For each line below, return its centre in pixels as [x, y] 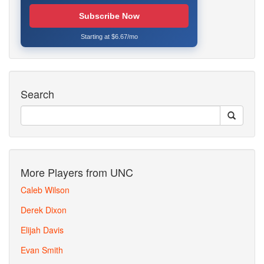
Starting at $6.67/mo [109, 37]
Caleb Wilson [45, 190]
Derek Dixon [44, 210]
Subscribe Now [109, 16]
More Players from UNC [77, 172]
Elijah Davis [42, 230]
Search [37, 94]
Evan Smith [42, 250]
